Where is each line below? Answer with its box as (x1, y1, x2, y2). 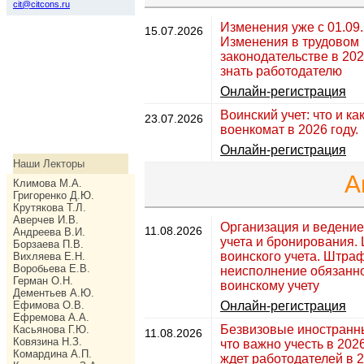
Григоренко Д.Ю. (13, 189, 94, 201)
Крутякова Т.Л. (13, 201, 86, 214)
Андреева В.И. (13, 226, 85, 238)
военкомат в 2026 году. (220, 123, 362, 137)
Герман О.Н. (13, 275, 73, 287)
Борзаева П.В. (13, 238, 84, 250)
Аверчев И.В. (13, 214, 79, 226)
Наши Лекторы (13, 158, 84, 170)
